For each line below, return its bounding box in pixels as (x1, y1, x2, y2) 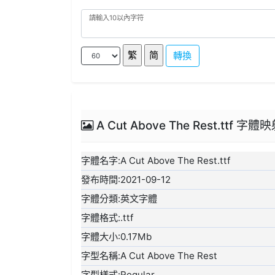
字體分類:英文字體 (81, 193, 158, 205)
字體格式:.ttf (81, 212, 134, 224)
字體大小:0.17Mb (81, 231, 152, 243)
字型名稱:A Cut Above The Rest (81, 250, 218, 262)
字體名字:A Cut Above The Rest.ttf (81, 155, 231, 167)
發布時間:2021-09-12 (81, 174, 171, 186)
